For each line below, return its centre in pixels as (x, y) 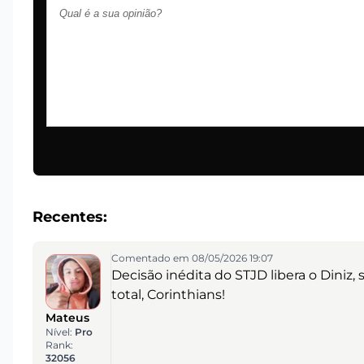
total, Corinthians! (168, 295)
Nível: (60, 331)
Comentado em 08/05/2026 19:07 (192, 258)
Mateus (67, 317)
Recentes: (70, 217)
